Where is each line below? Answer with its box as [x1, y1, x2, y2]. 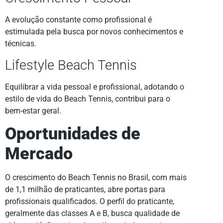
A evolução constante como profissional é [5, 15, 152, 25]
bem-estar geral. [5, 106, 61, 115]
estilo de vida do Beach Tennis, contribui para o [5, 94, 170, 104]
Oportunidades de [5, 124, 140, 144]
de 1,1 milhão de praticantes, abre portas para [5, 185, 165, 195]
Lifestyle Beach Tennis [5, 57, 137, 73]
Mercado [5, 144, 73, 164]
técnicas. [5, 39, 36, 49]
